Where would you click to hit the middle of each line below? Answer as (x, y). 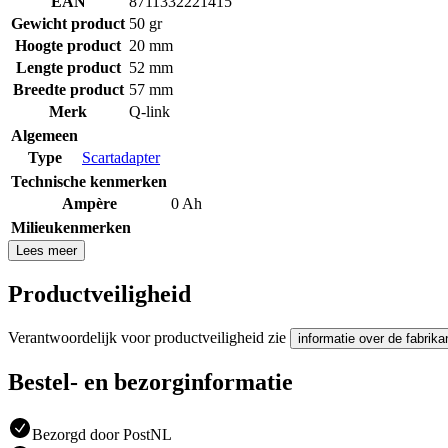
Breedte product (68, 89)
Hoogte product (68, 45)
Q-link (149, 111)
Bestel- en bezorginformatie (150, 381)
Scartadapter (121, 157)
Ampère (89, 203)
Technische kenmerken (89, 181)
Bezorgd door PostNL (102, 434)
